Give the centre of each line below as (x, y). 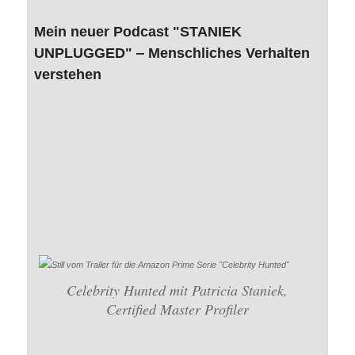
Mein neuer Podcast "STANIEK (137, 31)
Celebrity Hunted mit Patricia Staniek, (177, 290)
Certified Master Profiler (177, 309)
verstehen (67, 74)
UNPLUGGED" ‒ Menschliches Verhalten (172, 53)
